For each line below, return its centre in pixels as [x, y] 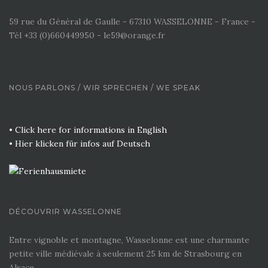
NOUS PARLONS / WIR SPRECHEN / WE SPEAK [105, 87]
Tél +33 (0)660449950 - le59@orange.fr [87, 35]
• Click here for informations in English [88, 130]
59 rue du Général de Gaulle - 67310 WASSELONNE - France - [132, 21]
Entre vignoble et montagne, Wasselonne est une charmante [129, 240]
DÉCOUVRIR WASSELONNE [66, 211]
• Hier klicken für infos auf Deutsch [80, 143]
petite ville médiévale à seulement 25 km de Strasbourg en [125, 253]
